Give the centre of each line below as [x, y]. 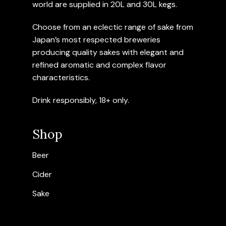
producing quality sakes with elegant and [108, 52]
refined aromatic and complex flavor [99, 65]
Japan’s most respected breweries [96, 40]
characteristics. [61, 77]
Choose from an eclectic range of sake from [113, 27]
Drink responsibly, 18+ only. [81, 100]
